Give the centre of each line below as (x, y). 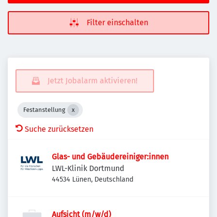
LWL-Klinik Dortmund (88, 168)
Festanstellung (44, 110)
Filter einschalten (117, 23)
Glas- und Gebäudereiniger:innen (110, 157)
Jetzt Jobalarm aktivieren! (93, 81)
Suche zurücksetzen (59, 129)
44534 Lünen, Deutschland (93, 179)
